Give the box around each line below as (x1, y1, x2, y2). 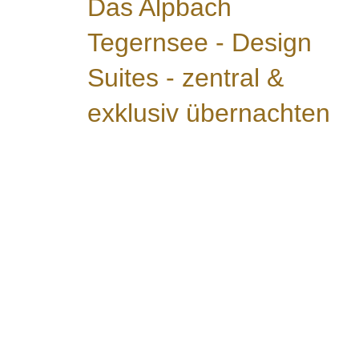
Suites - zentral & (87, 63, 284, 93)
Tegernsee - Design (87, 28, 313, 58)
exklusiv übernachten (87, 99, 331, 128)
